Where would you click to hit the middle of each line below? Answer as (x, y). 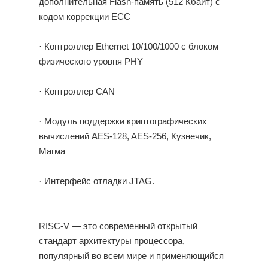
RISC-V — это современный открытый (118, 226)
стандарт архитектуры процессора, (112, 241)
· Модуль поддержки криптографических (123, 122)
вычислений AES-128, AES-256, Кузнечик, (125, 137)
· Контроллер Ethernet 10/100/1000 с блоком (128, 47)
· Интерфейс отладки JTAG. (96, 182)
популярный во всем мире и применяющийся (131, 256)
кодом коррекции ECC (84, 17)
